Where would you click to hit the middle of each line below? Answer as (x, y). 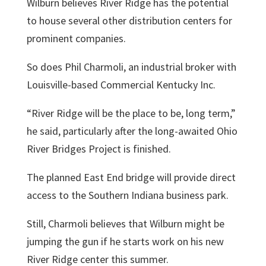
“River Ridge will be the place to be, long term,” (131, 113)
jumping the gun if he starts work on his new (125, 241)
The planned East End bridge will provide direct (131, 177)
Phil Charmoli (94, 67)
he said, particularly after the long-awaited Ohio (132, 131)
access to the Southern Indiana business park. (127, 195)
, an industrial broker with (180, 67)
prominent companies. (76, 38)
